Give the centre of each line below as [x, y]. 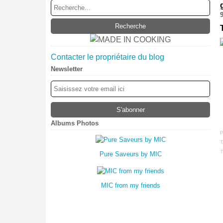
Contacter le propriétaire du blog [108, 57]
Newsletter [67, 69]
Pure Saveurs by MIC [130, 154]
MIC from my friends [130, 185]
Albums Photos [75, 123]
